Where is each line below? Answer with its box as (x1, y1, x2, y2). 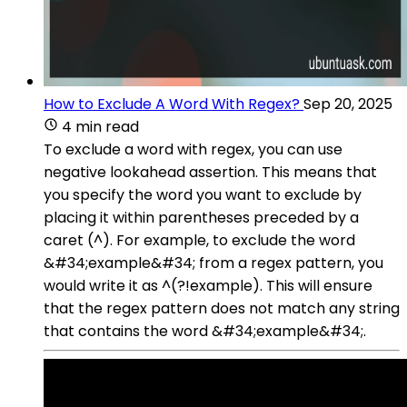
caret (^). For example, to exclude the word (44, 229, 355, 251)
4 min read (62, 115, 139, 137)
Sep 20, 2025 (303, 93, 392, 114)
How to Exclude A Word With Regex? (44, 93, 300, 114)
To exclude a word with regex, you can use (44, 138, 342, 160)
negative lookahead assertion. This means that (44, 161, 377, 183)
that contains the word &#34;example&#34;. (44, 320, 366, 342)
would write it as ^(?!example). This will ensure (44, 274, 372, 296)
